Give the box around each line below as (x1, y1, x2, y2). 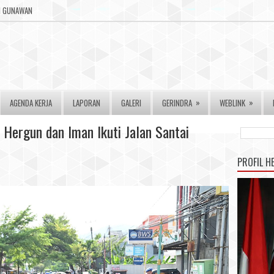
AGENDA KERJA (10, 97, 52, 109)
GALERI (121, 97, 141, 109)
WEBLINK (220, 97, 245, 109)
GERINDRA (162, 97, 192, 109)
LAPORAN (73, 97, 100, 109)
